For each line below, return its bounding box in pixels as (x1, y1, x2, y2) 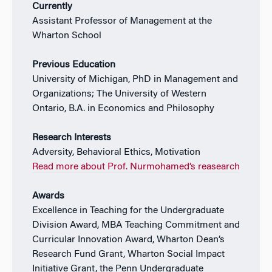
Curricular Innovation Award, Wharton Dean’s (32, 234, 225, 245)
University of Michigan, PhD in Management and (32, 74, 238, 84)
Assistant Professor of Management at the (32, 16, 212, 26)
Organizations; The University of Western (32, 89, 206, 99)
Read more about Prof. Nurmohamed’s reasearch (32, 161, 240, 172)
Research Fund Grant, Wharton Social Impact (32, 249, 225, 259)
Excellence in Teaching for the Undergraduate (32, 205, 224, 216)
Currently (32, 1, 72, 12)
